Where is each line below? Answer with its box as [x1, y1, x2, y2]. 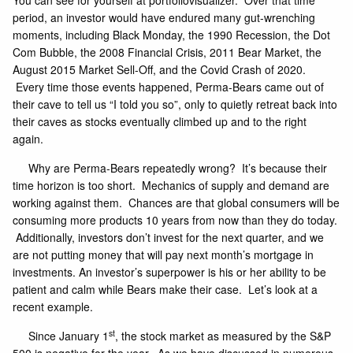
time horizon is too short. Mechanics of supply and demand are [13, 177, 330, 194]
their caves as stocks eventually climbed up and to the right [13, 113, 307, 130]
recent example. [13, 299, 94, 315]
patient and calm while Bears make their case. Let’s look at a [13, 281, 318, 298]
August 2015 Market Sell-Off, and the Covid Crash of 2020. [13, 61, 307, 78]
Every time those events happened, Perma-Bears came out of [13, 79, 325, 95]
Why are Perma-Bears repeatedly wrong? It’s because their [13, 160, 328, 176]
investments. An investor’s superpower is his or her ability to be [13, 264, 327, 281]
